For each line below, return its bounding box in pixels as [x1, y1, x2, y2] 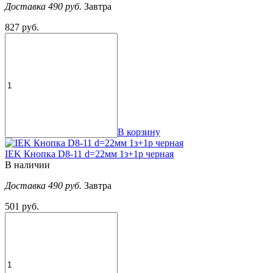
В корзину [118, 127, 160, 138]
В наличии [5, 160, 50, 171]
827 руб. [5, 22, 39, 33]
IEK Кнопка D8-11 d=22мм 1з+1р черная [5, 149, 174, 160]
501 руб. [5, 201, 39, 212]
